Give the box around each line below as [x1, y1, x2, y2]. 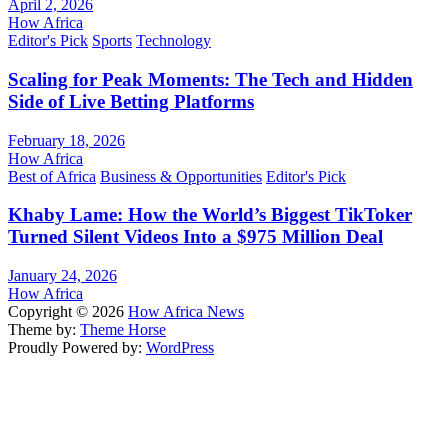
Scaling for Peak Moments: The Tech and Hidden [8, 69, 413, 91]
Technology [136, 32, 211, 50]
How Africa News [128, 303, 244, 321]
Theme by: [8, 321, 80, 339]
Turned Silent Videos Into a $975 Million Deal [8, 226, 383, 248]
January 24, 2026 [8, 267, 117, 285]
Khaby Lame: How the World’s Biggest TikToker [8, 204, 412, 226]
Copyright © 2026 [8, 303, 128, 321]
